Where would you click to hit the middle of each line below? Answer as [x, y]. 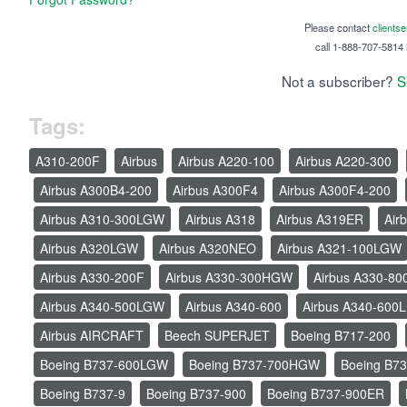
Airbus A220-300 [343, 161]
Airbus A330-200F [92, 278]
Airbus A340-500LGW [102, 307]
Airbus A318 [220, 219]
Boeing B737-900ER [326, 394]
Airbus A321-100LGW [339, 248]
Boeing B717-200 [341, 336]
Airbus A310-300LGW [102, 219]
